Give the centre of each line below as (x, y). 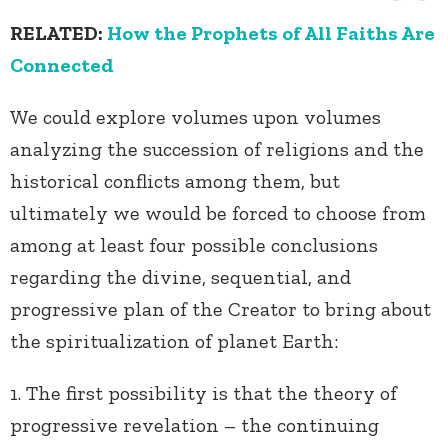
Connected (62, 65)
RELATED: (58, 33)
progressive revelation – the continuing (194, 425)
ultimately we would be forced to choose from (218, 213)
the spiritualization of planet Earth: (174, 341)
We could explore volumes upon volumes (195, 117)
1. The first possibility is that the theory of (203, 393)
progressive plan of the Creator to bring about (220, 309)
